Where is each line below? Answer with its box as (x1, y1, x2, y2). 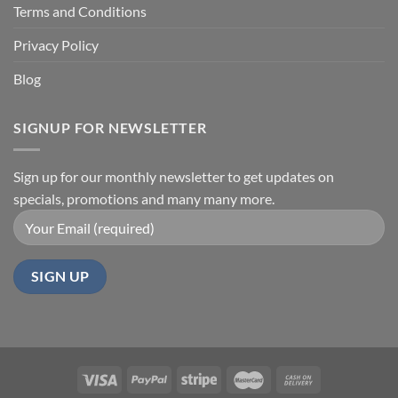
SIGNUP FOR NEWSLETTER (13, 119, 207, 137)
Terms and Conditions (13, 3, 147, 20)
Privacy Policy (13, 36, 99, 54)
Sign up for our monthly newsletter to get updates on (13, 168, 334, 186)
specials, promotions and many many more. (13, 190, 275, 208)
